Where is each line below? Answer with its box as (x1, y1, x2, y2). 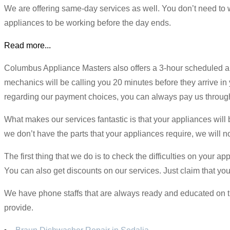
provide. (4, 203, 33, 212)
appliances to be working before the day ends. (4, 18, 171, 27)
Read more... (4, 41, 51, 50)
